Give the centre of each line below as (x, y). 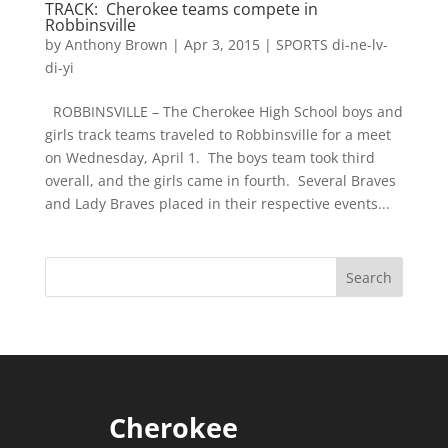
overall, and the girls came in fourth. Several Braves (220, 180)
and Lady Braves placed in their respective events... (217, 203)
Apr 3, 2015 (221, 44)
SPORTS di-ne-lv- (331, 44)
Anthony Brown (116, 44)
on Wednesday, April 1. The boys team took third (209, 157)
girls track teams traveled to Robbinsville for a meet (217, 134)
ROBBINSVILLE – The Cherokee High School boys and (223, 111)
